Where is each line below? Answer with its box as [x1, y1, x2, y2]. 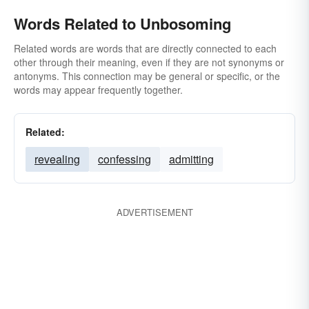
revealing [34, 151, 80, 167]
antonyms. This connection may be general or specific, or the [14, 69, 280, 83]
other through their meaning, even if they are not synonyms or [14, 55, 284, 69]
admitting [169, 151, 214, 167]
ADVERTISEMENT [116, 206, 193, 219]
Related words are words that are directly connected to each [14, 41, 277, 55]
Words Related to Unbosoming [14, 12, 231, 34]
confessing [98, 151, 151, 167]
